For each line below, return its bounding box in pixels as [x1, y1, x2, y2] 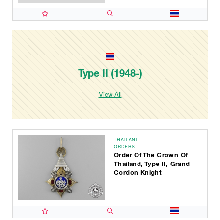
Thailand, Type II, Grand [114, 160, 190, 168]
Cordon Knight [114, 168, 162, 177]
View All [98, 89, 122, 99]
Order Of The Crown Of [114, 151, 188, 159]
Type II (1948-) [78, 66, 142, 80]
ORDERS [114, 144, 135, 149]
